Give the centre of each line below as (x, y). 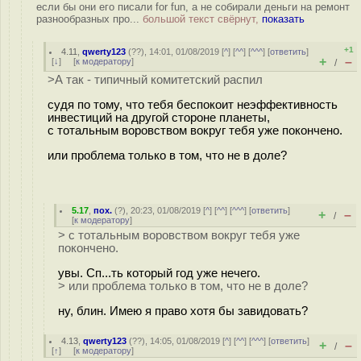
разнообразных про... (89, 19)
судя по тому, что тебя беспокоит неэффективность (193, 104)
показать (283, 19)
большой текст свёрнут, (202, 19)
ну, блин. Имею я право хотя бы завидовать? (183, 311)
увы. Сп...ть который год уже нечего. (159, 273)
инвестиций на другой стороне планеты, (159, 117)
